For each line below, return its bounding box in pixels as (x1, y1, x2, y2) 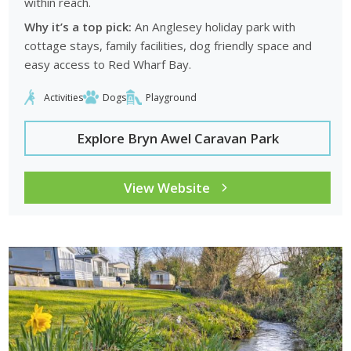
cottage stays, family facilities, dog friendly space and (24, 38, 313, 54)
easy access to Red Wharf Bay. (24, 56, 192, 73)
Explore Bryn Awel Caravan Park (76, 129, 279, 148)
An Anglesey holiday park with (132, 19, 296, 35)
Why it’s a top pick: (24, 19, 132, 35)
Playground (146, 90, 197, 104)
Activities (44, 90, 84, 104)
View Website (124, 179, 210, 197)
